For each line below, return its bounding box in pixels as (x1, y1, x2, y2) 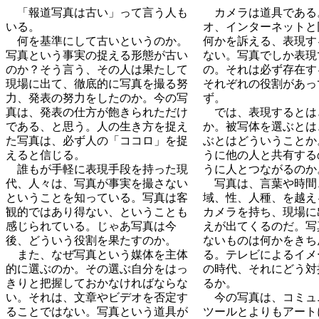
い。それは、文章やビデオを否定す (6, 291, 188, 303)
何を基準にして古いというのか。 (6, 35, 188, 47)
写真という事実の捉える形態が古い (6, 49, 188, 61)
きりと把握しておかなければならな (6, 277, 188, 289)
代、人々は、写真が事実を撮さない (6, 177, 188, 189)
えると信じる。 (6, 149, 85, 161)
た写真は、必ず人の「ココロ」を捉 (6, 135, 188, 147)
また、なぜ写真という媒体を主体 (6, 249, 188, 261)
